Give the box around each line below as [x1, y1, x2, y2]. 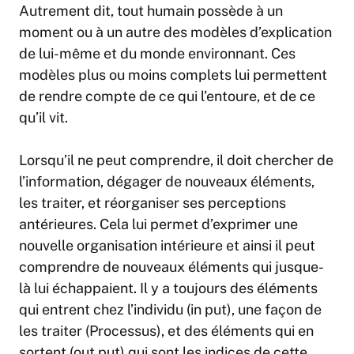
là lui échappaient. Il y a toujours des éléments [19, 280, 318, 297]
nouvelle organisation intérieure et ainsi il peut [19, 237, 315, 254]
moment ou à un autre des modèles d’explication [19, 24, 332, 41]
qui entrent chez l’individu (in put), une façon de [19, 301, 322, 318]
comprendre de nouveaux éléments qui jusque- [19, 258, 324, 276]
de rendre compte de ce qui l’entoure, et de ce [19, 88, 315, 105]
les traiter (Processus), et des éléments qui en [19, 322, 314, 340]
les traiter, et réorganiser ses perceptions [19, 194, 286, 212]
